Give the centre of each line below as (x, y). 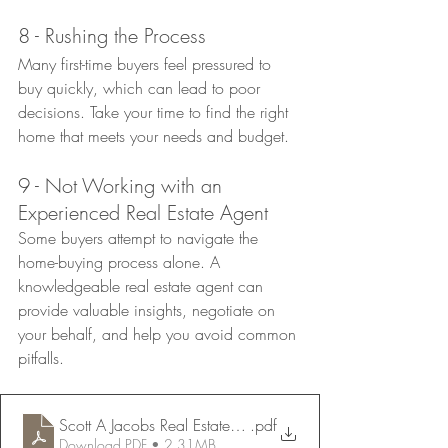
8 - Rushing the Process (112, 35)
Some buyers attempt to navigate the (140, 237)
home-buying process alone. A (121, 261)
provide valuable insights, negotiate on (149, 309)
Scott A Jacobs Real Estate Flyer (161, 424)
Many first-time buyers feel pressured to (147, 63)
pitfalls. (41, 357)
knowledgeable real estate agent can (143, 285)
